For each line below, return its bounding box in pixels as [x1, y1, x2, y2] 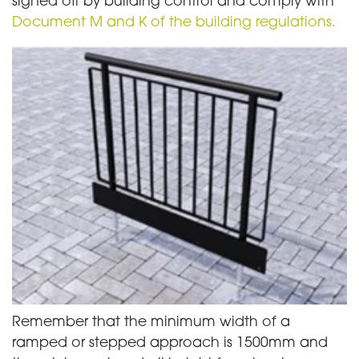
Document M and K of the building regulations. [12, 15, 336, 30]
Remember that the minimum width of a [12, 316, 290, 330]
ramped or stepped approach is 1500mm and [12, 337, 328, 351]
